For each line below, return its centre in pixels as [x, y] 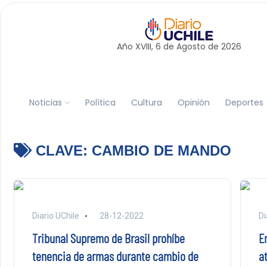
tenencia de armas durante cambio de [115, 256]
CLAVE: [61, 150]
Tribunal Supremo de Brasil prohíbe [108, 238]
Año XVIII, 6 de [146, 46]
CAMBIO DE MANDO [161, 150]
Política [100, 102]
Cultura [146, 102]
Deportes [244, 102]
